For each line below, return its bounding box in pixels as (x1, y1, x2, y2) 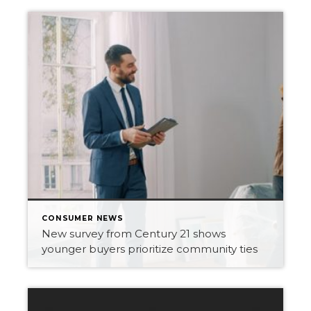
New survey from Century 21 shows (42, 227, 226, 240)
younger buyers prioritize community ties (42, 242, 258, 255)
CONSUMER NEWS (42, 214, 124, 223)
